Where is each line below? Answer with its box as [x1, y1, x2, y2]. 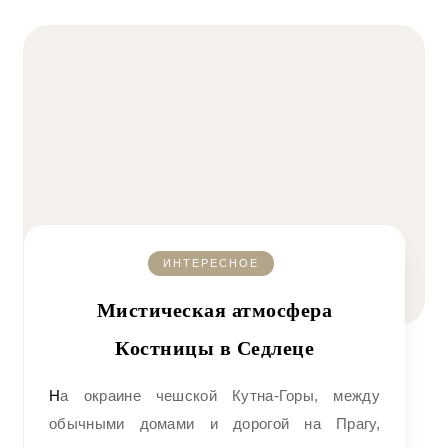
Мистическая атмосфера [96, 299, 333, 321]
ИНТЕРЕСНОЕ [162, 257, 259, 269]
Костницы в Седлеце [115, 337, 314, 359]
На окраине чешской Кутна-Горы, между [49, 387, 61, 404]
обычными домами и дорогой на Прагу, [49, 415, 380, 432]
